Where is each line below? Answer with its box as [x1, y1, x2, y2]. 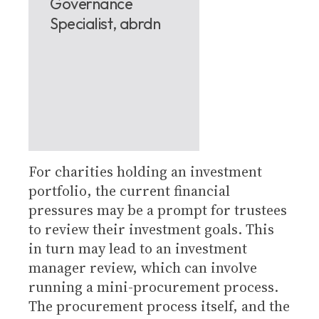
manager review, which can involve [28, 258, 257, 278]
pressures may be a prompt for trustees [28, 200, 287, 220]
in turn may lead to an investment [28, 239, 247, 258]
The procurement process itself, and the [28, 296, 290, 316]
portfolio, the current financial [28, 181, 230, 201]
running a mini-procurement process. [28, 277, 282, 297]
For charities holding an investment [28, 162, 262, 182]
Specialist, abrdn [50, 14, 161, 33]
